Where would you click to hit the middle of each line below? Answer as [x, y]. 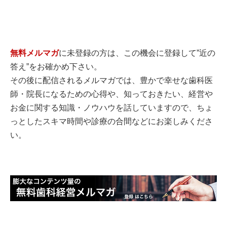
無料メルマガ [34, 53]
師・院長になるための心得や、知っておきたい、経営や [111, 94]
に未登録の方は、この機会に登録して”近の [137, 53]
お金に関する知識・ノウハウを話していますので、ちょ [111, 108]
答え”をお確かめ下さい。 [56, 67]
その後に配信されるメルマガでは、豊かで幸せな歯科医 [111, 81]
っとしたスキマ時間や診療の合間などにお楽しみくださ [111, 122]
